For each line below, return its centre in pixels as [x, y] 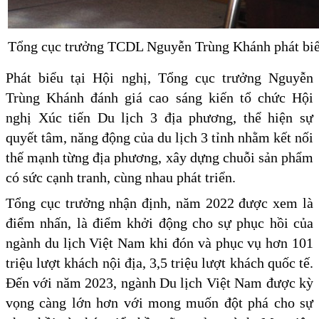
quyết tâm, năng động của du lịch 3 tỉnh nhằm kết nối [159, 138]
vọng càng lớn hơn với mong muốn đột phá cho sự [159, 303]
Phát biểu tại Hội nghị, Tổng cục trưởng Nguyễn [159, 78]
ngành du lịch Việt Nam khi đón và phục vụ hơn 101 [159, 243]
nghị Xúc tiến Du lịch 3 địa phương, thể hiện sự [159, 118]
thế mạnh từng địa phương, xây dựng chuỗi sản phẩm [159, 158]
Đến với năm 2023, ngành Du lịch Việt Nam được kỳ [159, 283]
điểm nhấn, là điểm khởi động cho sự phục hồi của [159, 223]
